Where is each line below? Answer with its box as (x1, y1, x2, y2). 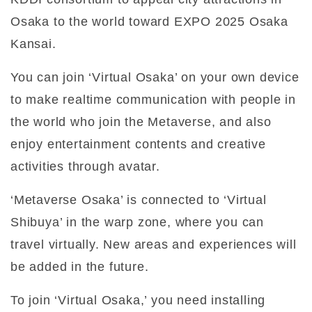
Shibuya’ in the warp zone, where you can (10, 215, 264, 230)
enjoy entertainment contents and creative (10, 137, 266, 152)
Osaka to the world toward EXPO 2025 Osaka (10, 15, 288, 29)
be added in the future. (10, 260, 149, 274)
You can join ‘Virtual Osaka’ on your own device (10, 70, 299, 85)
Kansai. (10, 37, 56, 52)
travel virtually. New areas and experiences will (10, 237, 297, 252)
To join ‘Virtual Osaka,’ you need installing (10, 293, 266, 308)
